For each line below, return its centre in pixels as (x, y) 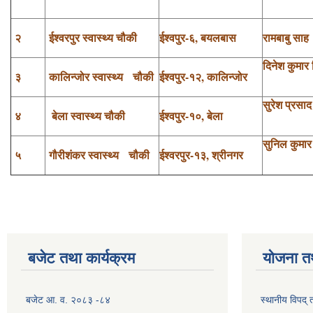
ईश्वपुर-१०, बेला (191, 115)
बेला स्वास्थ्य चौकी (85, 115)
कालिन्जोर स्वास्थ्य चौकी (100, 76)
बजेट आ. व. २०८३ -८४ (68, 299)
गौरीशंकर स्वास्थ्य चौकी (97, 154)
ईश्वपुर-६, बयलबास (198, 37)
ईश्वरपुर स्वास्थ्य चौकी (91, 37)
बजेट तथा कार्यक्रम (81, 258)
